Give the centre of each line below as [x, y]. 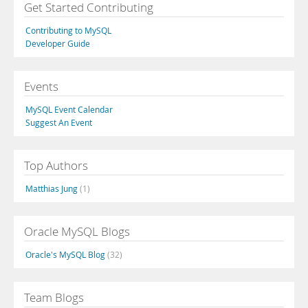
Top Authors [56, 165]
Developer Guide [58, 43]
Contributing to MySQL [68, 30]
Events [41, 86]
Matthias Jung [53, 188]
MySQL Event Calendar [69, 109]
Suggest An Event [59, 122]
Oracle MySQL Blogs [77, 231]
